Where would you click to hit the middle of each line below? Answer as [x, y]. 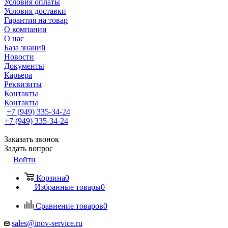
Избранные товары [68, 187]
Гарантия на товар [36, 20]
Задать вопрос [28, 148]
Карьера [18, 75]
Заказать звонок [32, 139]
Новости [19, 57]
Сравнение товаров [69, 206]
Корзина [51, 178]
